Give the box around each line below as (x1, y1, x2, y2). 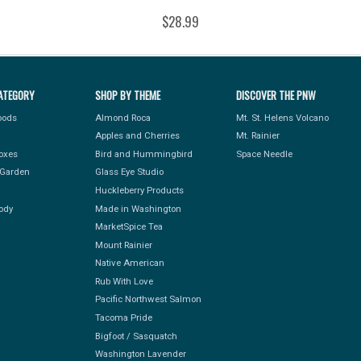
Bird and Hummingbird (94, 147, 193, 160)
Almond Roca (94, 111, 151, 123)
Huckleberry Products (94, 184, 184, 196)
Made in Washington (94, 202, 181, 214)
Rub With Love (94, 275, 153, 287)
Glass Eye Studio (94, 166, 164, 178)
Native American (94, 257, 164, 269)
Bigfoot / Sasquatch (94, 330, 177, 342)
